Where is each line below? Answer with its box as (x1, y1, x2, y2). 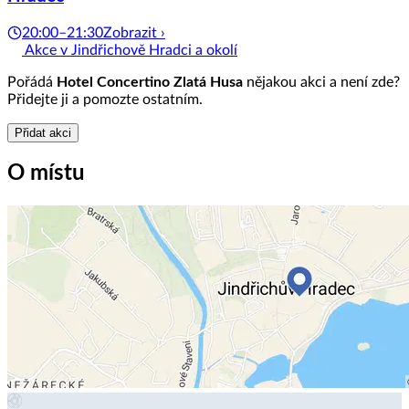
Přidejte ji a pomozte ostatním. (7, 92, 203, 108)
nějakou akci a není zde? (243, 75, 400, 90)
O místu (7, 162, 85, 184)
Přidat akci (15, 126, 71, 141)
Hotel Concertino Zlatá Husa (57, 75, 243, 90)
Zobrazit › (103, 26, 165, 41)
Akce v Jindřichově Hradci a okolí (22, 43, 237, 58)
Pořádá (7, 75, 57, 90)
